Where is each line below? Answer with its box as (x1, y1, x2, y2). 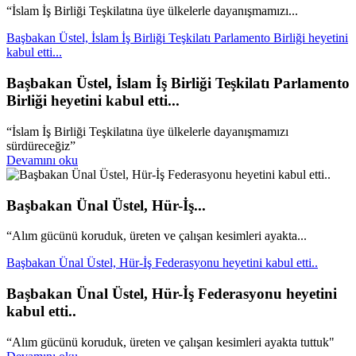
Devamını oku (6, 153, 78, 167)
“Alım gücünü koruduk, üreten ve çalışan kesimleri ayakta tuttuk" (6, 335, 335, 349)
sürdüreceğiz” (6, 138, 75, 153)
